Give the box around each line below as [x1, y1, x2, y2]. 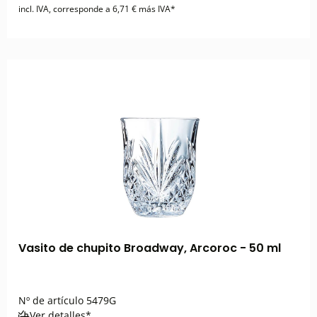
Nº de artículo [18, 294, 83, 307]
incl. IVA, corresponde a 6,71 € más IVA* [18, 3, 175, 15]
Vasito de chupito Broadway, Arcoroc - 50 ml [18, 240, 281, 256]
